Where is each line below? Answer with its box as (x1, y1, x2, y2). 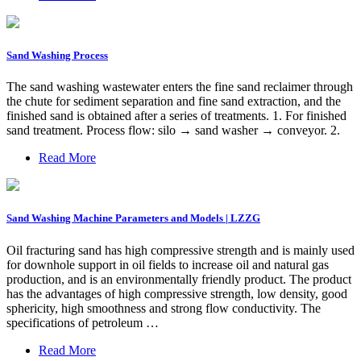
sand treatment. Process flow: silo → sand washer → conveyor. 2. (6, 123, 340, 138)
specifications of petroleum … (6, 315, 159, 330)
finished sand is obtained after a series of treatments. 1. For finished (6, 109, 346, 123)
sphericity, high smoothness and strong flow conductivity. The (6, 301, 321, 315)
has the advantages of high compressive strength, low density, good (6, 286, 347, 301)
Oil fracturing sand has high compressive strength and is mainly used (6, 243, 355, 257)
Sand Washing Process (6, 49, 108, 62)
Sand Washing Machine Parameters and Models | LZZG (6, 212, 260, 225)
